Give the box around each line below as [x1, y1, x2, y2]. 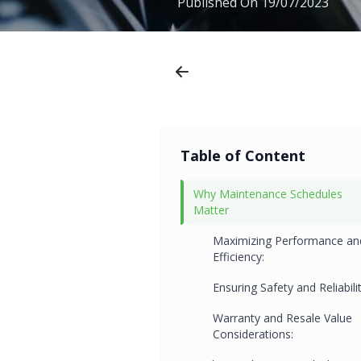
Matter [193, 201, 229, 218]
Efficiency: [213, 248, 264, 264]
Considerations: [213, 326, 293, 342]
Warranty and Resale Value [213, 309, 352, 326]
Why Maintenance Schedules [193, 185, 342, 201]
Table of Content [180, 145, 305, 165]
